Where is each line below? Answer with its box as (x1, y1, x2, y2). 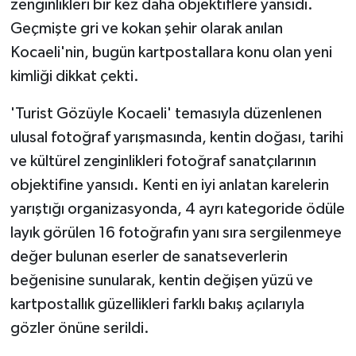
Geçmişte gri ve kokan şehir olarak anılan (10, 20, 283, 37)
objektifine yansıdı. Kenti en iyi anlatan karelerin (10, 176, 329, 193)
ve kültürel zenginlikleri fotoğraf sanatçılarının (10, 153, 316, 169)
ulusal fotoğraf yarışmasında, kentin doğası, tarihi (10, 129, 343, 145)
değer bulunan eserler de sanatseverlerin (10, 248, 288, 265)
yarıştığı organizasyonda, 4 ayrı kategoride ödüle (10, 200, 345, 217)
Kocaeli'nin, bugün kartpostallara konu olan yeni (10, 44, 332, 60)
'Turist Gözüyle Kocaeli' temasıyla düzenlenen (10, 105, 322, 122)
